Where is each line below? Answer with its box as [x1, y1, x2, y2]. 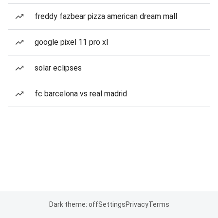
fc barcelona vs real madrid [35, 89, 127, 98]
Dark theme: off [49, 200, 98, 208]
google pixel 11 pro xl [35, 37, 108, 47]
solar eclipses [35, 63, 82, 73]
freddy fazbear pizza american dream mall [35, 12, 177, 21]
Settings [98, 200, 126, 208]
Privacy [125, 200, 148, 208]
